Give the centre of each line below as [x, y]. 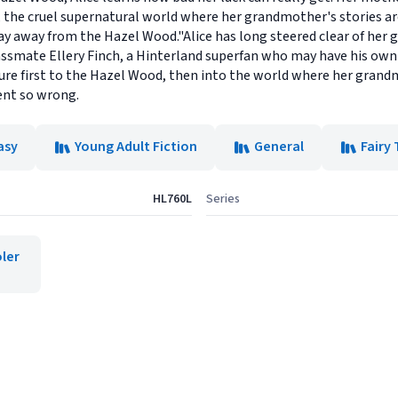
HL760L [172, 199]
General [279, 147]
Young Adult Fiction [136, 147]
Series [223, 199]
